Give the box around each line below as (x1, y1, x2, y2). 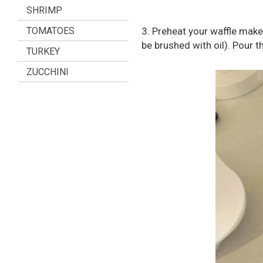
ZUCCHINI (26, 66, 69, 77)
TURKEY (26, 46, 60, 57)
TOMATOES (26, 25, 75, 36)
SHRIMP (26, 5, 62, 16)
